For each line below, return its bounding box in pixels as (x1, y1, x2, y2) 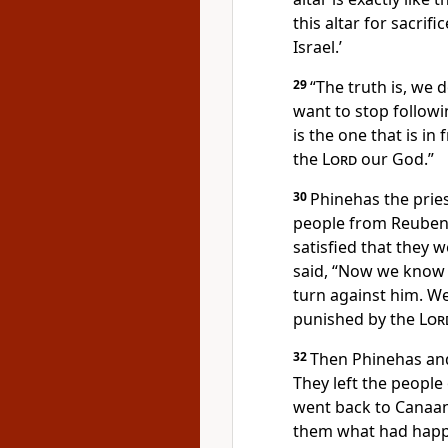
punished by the (293, 308, 419, 330)
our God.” (357, 148, 434, 170)
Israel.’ (293, 36, 342, 58)
